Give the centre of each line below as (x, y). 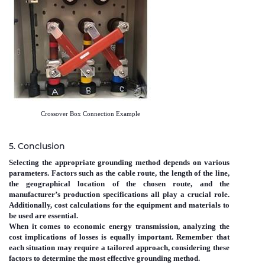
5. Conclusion (37, 146)
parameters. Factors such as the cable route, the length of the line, (119, 173)
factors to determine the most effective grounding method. (104, 258)
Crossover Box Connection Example (75, 114)
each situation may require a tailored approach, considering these (119, 248)
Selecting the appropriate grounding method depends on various (119, 163)
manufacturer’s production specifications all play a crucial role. (119, 195)
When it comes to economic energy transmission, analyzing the (119, 227)
